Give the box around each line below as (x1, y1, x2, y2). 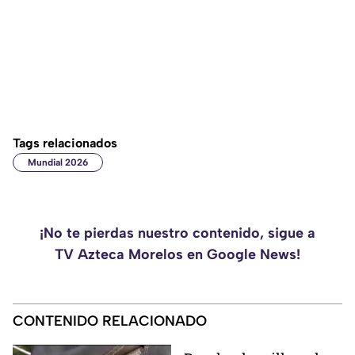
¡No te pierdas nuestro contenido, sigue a (40, 224, 315, 242)
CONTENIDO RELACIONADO (13, 312, 207, 330)
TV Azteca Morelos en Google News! (55, 246, 300, 264)
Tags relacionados (13, 136, 117, 151)
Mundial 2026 (28, 157, 88, 169)
